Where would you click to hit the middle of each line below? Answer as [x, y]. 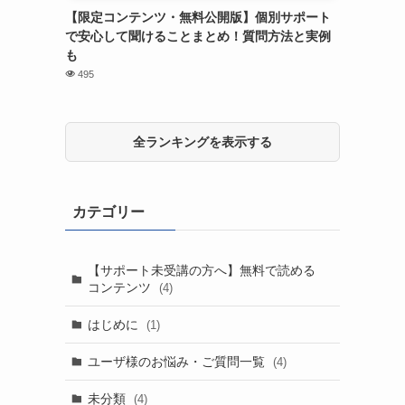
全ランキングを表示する [202, 142]
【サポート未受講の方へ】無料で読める [201, 270]
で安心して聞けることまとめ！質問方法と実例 [198, 37]
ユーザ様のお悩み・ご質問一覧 [178, 361]
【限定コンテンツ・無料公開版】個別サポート [198, 18]
